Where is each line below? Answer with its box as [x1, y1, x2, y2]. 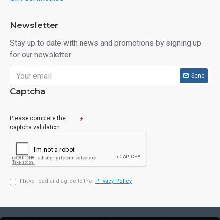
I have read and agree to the [20, 178, 94, 184]
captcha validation [10, 124, 60, 131]
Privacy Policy [95, 178, 132, 184]
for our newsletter [10, 50, 71, 59]
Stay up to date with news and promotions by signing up [10, 38, 201, 48]
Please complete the [10, 115, 66, 122]
